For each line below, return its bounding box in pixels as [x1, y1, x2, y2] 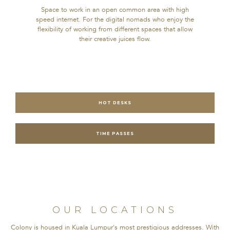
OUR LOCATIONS [52, 204, 178, 216]
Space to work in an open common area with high [41, 5, 189, 15]
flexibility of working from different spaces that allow [37, 25, 193, 34]
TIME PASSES [96, 131, 134, 137]
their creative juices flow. [79, 34, 151, 44]
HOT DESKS [99, 100, 131, 106]
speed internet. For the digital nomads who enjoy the [36, 15, 194, 25]
